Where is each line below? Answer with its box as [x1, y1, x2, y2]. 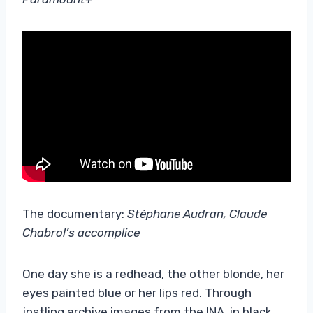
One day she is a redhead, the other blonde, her [22, 266, 284, 281]
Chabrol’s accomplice [22, 225, 140, 240]
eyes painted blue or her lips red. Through [22, 285, 252, 300]
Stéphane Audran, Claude [127, 206, 267, 221]
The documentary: [22, 206, 127, 221]
